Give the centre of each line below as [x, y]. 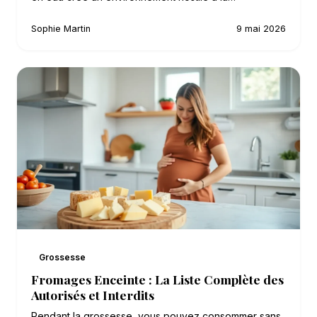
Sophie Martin [61, 29]
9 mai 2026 [261, 29]
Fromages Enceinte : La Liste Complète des [157, 279]
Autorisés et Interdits [93, 295]
